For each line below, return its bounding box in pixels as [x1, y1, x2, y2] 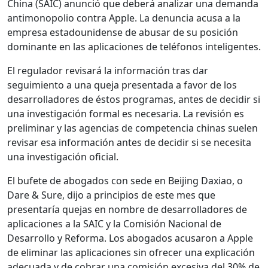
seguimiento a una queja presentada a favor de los [7, 78, 237, 92]
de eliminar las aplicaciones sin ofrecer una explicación [7, 245, 255, 259]
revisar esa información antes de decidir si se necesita [7, 135, 251, 149]
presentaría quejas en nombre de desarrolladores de [7, 202, 247, 216]
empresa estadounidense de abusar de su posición [7, 25, 238, 39]
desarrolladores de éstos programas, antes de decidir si [7, 92, 260, 106]
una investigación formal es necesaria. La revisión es [7, 106, 244, 120]
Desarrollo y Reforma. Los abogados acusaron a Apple [7, 231, 253, 245]
